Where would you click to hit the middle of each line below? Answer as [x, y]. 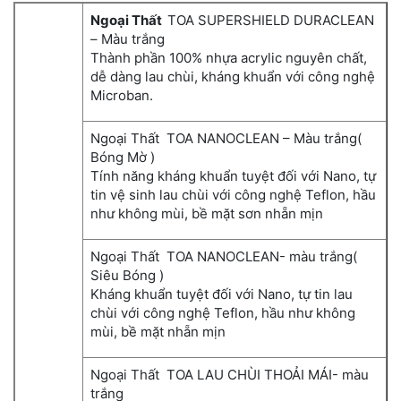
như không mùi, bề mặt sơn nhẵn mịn [207, 213]
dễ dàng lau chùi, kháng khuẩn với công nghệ [233, 76]
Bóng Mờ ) [123, 157]
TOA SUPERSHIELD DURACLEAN [271, 20]
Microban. [122, 95]
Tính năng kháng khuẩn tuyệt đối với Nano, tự [233, 175]
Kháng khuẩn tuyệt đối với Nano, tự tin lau [222, 294]
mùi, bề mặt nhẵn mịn [158, 331]
